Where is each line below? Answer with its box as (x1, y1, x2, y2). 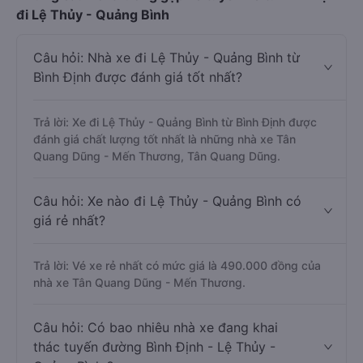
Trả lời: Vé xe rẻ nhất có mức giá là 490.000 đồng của (33, 258, 321, 272)
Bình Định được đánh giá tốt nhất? (33, 69, 242, 85)
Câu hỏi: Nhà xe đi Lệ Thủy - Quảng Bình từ (33, 49, 300, 66)
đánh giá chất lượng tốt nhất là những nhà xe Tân (33, 132, 296, 146)
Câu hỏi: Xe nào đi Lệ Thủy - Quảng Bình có (33, 193, 301, 209)
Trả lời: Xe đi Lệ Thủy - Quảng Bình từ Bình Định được (33, 115, 317, 129)
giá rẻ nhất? (33, 212, 105, 228)
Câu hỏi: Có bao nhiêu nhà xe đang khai (33, 319, 278, 335)
